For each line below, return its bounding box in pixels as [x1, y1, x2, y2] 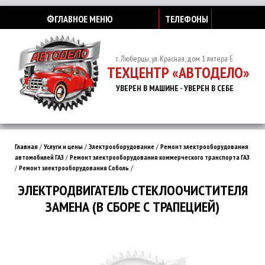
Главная [15, 142, 38, 151]
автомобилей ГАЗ [15, 153, 64, 161]
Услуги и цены [44, 142, 83, 151]
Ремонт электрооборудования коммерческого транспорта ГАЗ [70, 153, 250, 161]
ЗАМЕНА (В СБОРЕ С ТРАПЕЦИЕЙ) [46, 198, 219, 216]
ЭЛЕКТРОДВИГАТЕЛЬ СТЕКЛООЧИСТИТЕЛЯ [17, 181, 248, 199]
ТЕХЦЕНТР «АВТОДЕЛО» [106, 63, 250, 82]
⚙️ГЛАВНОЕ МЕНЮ [46, 13, 112, 25]
